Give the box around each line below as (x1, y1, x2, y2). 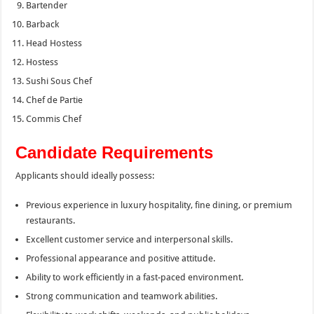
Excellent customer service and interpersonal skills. (26, 233, 233, 245)
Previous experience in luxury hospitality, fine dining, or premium (26, 199, 293, 210)
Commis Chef (26, 113, 82, 124)
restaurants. (26, 214, 76, 226)
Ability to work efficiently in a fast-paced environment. (26, 271, 244, 282)
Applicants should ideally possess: (15, 170, 155, 181)
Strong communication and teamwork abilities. (26, 290, 218, 301)
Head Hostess (26, 37, 83, 48)
